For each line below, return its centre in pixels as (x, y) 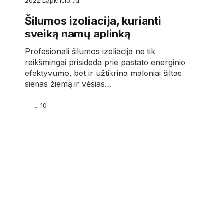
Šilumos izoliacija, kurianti (93, 21)
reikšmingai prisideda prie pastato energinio (105, 62)
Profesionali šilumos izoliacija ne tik (90, 51)
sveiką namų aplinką (77, 34)
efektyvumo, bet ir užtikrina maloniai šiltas (103, 73)
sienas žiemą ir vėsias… (68, 84)
